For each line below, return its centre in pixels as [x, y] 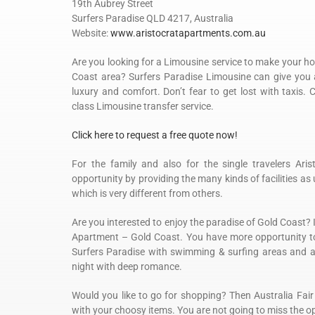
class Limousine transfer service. [143, 107]
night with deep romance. [127, 267]
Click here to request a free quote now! [155, 135]
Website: [91, 33]
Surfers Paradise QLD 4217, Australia [153, 19]
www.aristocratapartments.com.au [188, 33]
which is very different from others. [147, 194]
